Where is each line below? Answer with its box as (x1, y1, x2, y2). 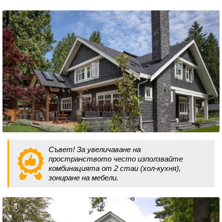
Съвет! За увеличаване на (49, 145, 141, 154)
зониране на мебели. (49, 173, 118, 182)
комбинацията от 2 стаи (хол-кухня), (49, 164, 181, 173)
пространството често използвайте (49, 155, 183, 164)
